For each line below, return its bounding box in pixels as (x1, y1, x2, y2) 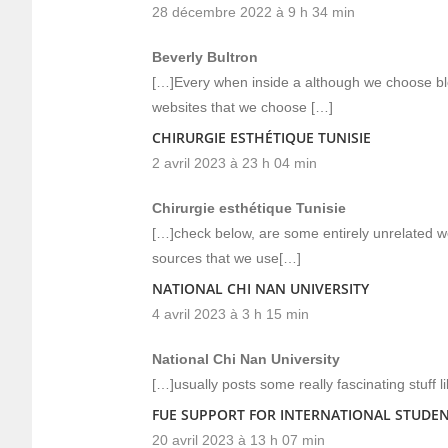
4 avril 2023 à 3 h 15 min (152, 306, 309, 322)
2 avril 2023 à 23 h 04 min (152, 155, 317, 171)
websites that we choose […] (152, 99, 333, 115)
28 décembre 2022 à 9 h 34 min (152, 4, 355, 20)
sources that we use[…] (152, 250, 301, 266)
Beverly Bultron (152, 49, 258, 65)
